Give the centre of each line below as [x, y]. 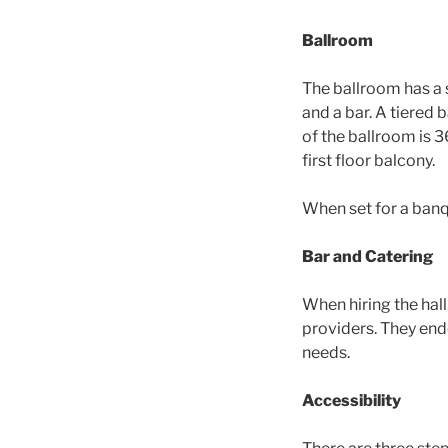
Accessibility [351, 401]
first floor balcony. [368, 161]
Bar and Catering [367, 257]
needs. [326, 353]
